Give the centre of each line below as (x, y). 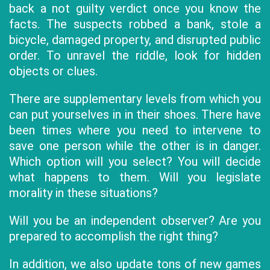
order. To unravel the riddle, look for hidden (135, 55)
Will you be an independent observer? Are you (135, 221)
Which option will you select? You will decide (135, 162)
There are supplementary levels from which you (135, 99)
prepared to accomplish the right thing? (114, 236)
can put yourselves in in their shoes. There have (135, 115)
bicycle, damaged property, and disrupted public (135, 40)
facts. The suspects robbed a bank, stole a (135, 24)
